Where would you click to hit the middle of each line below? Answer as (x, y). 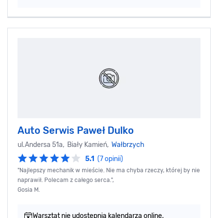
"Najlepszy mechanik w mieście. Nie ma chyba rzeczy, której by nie (109, 171)
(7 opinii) (110, 159)
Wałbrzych (128, 145)
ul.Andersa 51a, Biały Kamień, (64, 145)
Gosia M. (29, 190)
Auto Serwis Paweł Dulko (76, 131)
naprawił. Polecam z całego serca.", (66, 180)
